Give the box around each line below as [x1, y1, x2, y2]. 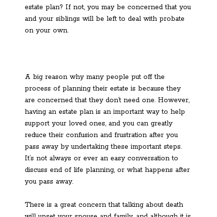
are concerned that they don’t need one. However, [25, 95, 189, 105]
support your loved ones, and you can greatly [25, 119, 172, 128]
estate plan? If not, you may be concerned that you [25, 2, 191, 12]
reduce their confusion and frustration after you [25, 130, 178, 139]
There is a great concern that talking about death [25, 200, 183, 209]
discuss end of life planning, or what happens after [25, 165, 190, 174]
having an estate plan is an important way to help [25, 107, 185, 116]
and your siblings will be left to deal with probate [25, 14, 185, 23]
